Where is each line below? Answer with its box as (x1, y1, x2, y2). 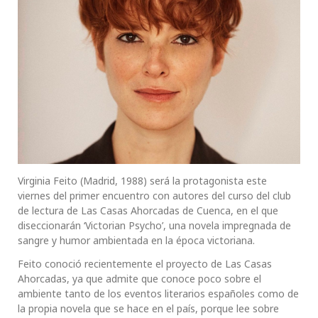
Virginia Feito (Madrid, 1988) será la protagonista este (18, 174, 267, 188)
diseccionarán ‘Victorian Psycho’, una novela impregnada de (18, 219, 291, 233)
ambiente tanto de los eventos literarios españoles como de (18, 287, 299, 301)
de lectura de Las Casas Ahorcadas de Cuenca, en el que (18, 204, 278, 218)
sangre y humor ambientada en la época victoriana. (18, 234, 255, 248)
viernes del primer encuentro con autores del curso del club (18, 189, 291, 203)
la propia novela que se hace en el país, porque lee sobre (18, 302, 279, 316)
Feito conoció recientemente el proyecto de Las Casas (18, 257, 272, 271)
